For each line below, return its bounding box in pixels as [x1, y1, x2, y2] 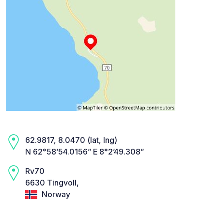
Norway [40, 189, 70, 200]
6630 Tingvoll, [25, 178, 79, 188]
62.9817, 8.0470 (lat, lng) [25, 135, 117, 145]
